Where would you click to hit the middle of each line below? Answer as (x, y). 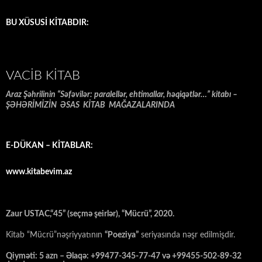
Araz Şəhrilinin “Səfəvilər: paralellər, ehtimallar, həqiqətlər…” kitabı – (122, 95)
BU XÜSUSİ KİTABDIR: (47, 23)
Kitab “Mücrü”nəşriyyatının (55, 235)
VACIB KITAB (43, 76)
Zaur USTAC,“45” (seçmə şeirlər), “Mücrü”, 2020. (90, 214)
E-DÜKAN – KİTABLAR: (49, 146)
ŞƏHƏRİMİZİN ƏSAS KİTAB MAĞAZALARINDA (90, 106)
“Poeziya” (122, 235)
